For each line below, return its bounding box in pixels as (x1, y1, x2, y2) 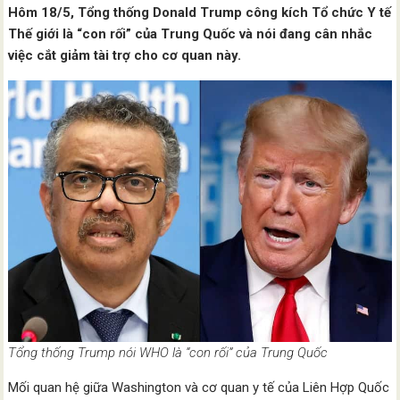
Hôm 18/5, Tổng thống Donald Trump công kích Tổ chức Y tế (8, 4, 392, 21)
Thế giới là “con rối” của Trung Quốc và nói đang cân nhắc (8, 26, 373, 43)
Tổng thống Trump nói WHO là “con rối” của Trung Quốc (8, 344, 329, 361)
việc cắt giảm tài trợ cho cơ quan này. (8, 47, 246, 64)
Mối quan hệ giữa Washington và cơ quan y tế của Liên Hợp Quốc (8, 379, 390, 396)
